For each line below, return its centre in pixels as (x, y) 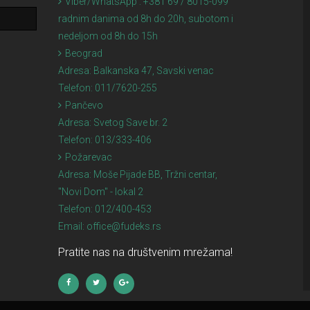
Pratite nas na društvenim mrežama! (145, 252)
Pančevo (84, 105)
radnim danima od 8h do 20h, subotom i (145, 18)
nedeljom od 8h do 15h (108, 36)
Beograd (83, 53)
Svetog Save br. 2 (130, 122)
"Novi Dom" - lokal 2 (100, 191)
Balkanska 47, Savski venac (153, 70)
